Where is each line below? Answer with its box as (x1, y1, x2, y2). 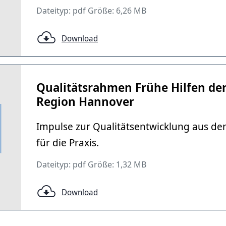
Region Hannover (36, 93, 134, 109)
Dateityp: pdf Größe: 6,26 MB (36, 5, 146, 16)
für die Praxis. (36, 136, 99, 149)
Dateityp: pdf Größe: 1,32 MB (36, 158, 146, 170)
